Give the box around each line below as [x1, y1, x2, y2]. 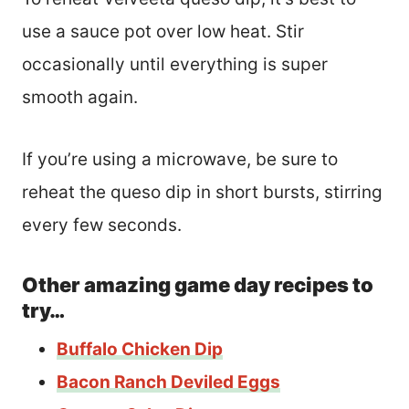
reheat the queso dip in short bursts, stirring [22, 182, 383, 204]
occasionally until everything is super [22, 54, 328, 76]
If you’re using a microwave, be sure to [22, 149, 338, 171]
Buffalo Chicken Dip [57, 339, 223, 361]
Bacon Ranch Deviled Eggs [57, 372, 280, 393]
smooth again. [22, 87, 142, 109]
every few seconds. [22, 215, 186, 236]
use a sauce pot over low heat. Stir [22, 21, 304, 43]
